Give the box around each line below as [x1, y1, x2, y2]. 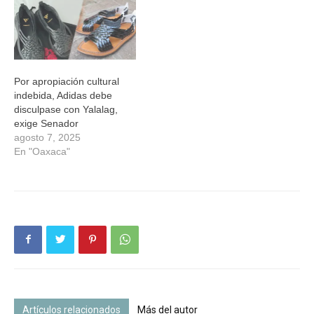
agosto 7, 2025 [14, 131, 81, 143]
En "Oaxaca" [14, 145, 70, 157]
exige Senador [14, 117, 78, 129]
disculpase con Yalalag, [14, 103, 118, 115]
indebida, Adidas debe [14, 89, 112, 101]
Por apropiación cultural [14, 75, 119, 87]
